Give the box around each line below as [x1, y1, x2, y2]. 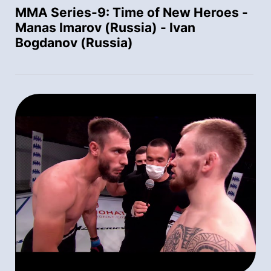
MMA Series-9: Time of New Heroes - [15, 5, 248, 21]
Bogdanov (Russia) [15, 35, 133, 51]
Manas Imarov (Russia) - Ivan [15, 20, 195, 36]
